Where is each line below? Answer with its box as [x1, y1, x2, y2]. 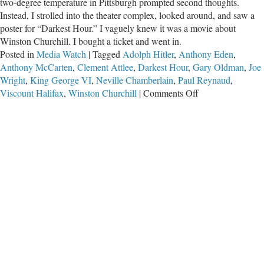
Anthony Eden [179, 47, 233, 60]
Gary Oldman [193, 60, 244, 73]
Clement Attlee [77, 60, 133, 73]
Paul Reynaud [178, 73, 230, 86]
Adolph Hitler [123, 47, 174, 60]
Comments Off [143, 86, 199, 99]
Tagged [93, 47, 120, 60]
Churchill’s [198, 111, 239, 124]
